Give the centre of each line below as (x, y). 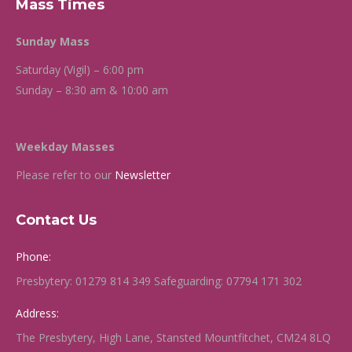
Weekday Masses (65, 147)
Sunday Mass (53, 42)
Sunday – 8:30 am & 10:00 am (92, 90)
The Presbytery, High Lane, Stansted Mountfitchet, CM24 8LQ (173, 338)
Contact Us (56, 220)
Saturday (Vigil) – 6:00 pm (80, 70)
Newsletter (143, 175)
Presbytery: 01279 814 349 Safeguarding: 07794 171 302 (159, 281)
